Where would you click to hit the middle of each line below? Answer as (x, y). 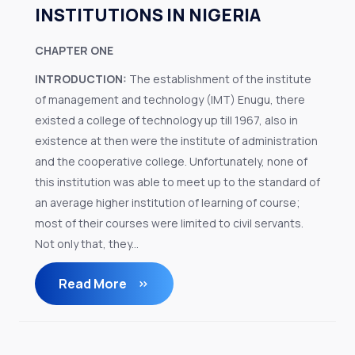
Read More (94, 284)
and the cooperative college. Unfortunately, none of (171, 161)
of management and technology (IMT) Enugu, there (170, 99)
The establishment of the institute (219, 79)
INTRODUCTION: (81, 79)
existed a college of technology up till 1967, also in (166, 120)
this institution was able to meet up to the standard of (177, 182)
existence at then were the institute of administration (176, 141)
